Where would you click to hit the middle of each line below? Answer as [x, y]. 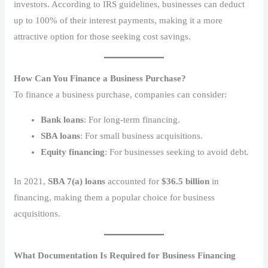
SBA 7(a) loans [77, 182]
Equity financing [73, 152]
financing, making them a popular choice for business [115, 198]
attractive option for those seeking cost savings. [103, 36]
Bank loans [63, 119]
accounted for [134, 182]
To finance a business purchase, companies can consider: [121, 94]
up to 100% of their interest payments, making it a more [118, 20]
